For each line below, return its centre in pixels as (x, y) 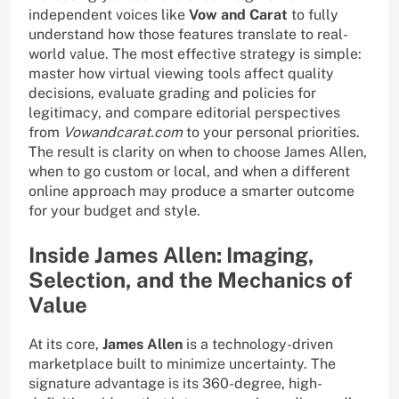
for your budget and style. (114, 211)
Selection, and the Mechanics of (191, 280)
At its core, (65, 345)
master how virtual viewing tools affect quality (181, 74)
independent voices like (109, 15)
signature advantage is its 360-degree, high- (175, 384)
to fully (313, 15)
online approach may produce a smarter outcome (191, 191)
